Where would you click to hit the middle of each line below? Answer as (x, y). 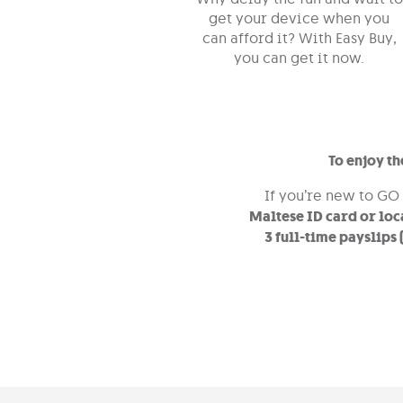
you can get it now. (300, 58)
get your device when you (300, 18)
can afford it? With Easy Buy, (299, 38)
